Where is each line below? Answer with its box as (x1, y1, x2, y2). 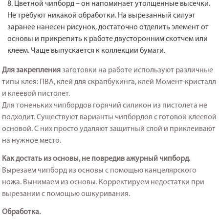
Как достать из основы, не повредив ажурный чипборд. (2, 154, 191, 163)
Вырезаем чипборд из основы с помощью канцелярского (2, 166, 197, 175)
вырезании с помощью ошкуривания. (2, 190, 131, 198)
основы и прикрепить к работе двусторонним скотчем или (7, 35, 208, 43)
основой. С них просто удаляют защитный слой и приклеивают (2, 125, 216, 133)
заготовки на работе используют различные (61, 66, 214, 74)
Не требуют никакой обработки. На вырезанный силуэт (7, 11, 196, 20)
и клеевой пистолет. (2, 89, 70, 98)
